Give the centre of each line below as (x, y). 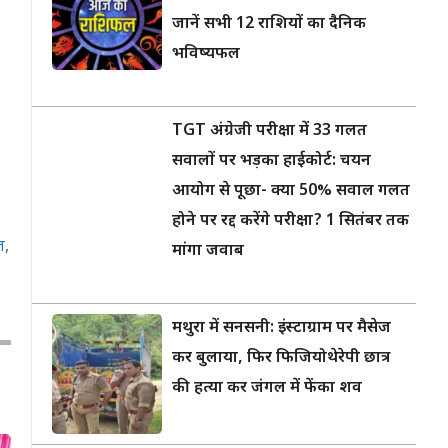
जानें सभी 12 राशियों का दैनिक (269, 24)
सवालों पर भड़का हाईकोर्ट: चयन (271, 161)
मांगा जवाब (208, 251)
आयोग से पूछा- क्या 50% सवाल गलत (291, 191)
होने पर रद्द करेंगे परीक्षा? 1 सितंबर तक (290, 221)
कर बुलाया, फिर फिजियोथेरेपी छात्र (281, 358)
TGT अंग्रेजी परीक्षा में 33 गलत (269, 131)
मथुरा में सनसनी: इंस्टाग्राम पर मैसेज (281, 328)
